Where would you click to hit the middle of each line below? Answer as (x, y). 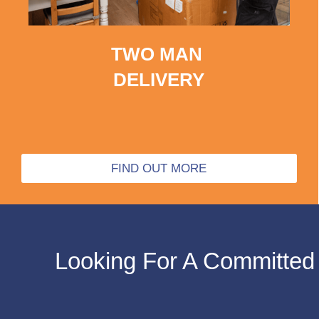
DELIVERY (159, 79)
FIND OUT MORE (159, 168)
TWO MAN (159, 54)
